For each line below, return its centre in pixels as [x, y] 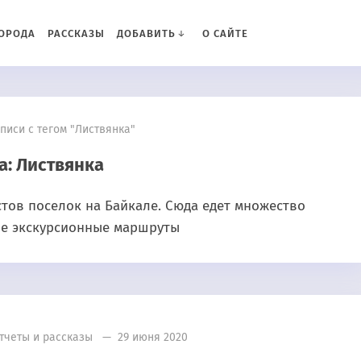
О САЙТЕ [225, 33]
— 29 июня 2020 [140, 337]
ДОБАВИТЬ [146, 33]
